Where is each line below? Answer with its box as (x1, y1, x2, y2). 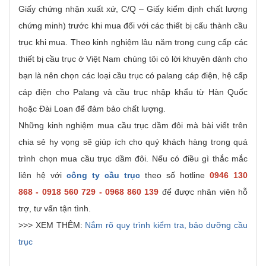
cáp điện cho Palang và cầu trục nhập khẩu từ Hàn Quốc (18, 87, 248, 97)
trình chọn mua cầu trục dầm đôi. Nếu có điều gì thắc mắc (18, 154, 248, 163)
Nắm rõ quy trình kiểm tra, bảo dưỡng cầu (85, 220, 248, 230)
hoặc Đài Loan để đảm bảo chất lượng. (18, 104, 166, 113)
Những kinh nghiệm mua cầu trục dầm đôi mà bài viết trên (18, 121, 248, 130)
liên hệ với (18, 170, 66, 180)
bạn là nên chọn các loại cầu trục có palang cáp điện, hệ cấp (18, 71, 248, 80)
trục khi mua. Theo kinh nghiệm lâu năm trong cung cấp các (18, 37, 248, 47)
